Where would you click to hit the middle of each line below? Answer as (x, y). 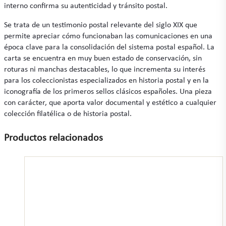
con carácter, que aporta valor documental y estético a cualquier (110, 103)
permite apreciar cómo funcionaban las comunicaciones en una (108, 37)
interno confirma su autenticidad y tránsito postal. (86, 6)
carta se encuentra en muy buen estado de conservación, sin (103, 59)
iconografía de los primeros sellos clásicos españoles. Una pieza (108, 92)
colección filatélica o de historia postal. (68, 114)
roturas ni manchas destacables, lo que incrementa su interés (105, 70)
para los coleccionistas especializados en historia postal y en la (106, 81)
